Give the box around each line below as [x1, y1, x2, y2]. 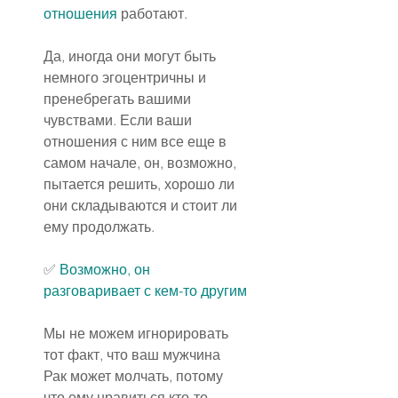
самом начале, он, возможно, [44, 154, 240, 172]
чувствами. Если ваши [44, 111, 195, 130]
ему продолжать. [44, 218, 155, 236]
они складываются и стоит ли [44, 196, 241, 215]
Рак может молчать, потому [44, 367, 227, 386]
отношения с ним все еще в [44, 132, 230, 151]
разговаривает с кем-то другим [44, 282, 247, 300]
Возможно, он [56, 260, 154, 279]
